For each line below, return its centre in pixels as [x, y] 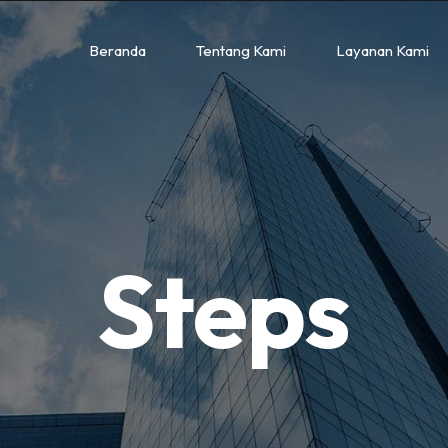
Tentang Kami [241, 50]
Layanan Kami [383, 50]
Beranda [118, 50]
